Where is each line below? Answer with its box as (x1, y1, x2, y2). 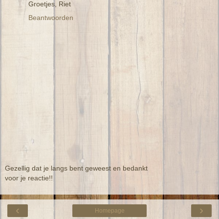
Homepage (94, 207, 125, 215)
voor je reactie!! (5, 174, 53, 182)
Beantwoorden (28, 14, 73, 22)
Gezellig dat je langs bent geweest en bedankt (5, 164, 148, 172)
